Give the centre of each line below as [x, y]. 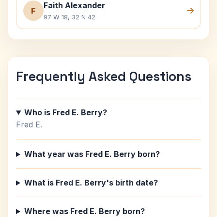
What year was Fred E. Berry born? [92, 154]
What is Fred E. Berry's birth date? [91, 183]
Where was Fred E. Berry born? [84, 211]
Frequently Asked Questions [104, 76]
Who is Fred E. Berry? [65, 112]
